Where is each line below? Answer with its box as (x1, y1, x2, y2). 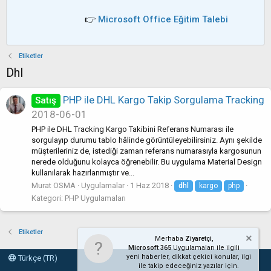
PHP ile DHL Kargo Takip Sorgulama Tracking (62, 94, 264, 106)
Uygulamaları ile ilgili (171, 244, 240, 252)
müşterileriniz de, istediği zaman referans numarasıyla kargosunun (31, 146, 261, 155)
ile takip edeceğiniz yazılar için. (139, 262, 239, 270)
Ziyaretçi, (184, 235, 214, 243)
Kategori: (31, 193, 65, 203)
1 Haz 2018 (130, 180, 169, 190)
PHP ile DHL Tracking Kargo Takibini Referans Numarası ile (31, 124, 233, 134)
